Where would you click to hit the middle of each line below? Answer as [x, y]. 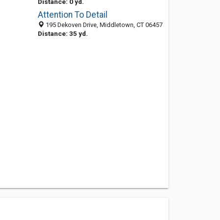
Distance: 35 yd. [63, 33]
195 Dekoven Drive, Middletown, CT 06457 [103, 25]
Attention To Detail [72, 15]
